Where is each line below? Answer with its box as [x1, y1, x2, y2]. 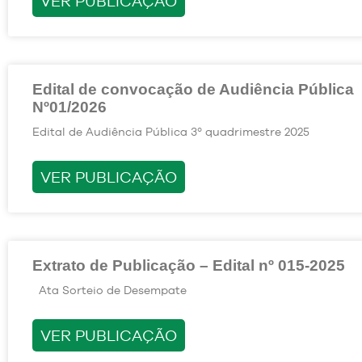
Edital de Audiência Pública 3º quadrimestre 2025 [32, 124, 309, 138]
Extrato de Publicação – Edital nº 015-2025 [32, 256, 345, 274]
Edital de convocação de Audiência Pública [32, 80, 354, 98]
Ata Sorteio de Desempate [32, 283, 187, 297]
